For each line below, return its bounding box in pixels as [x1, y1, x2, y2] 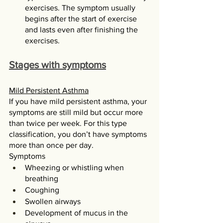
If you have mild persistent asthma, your [9, 97, 149, 106]
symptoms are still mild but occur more [9, 108, 145, 116]
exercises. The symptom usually [25, 3, 137, 12]
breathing [25, 174, 58, 183]
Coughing [25, 186, 59, 194]
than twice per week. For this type [9, 119, 129, 127]
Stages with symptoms [9, 59, 106, 70]
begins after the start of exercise [25, 14, 139, 23]
